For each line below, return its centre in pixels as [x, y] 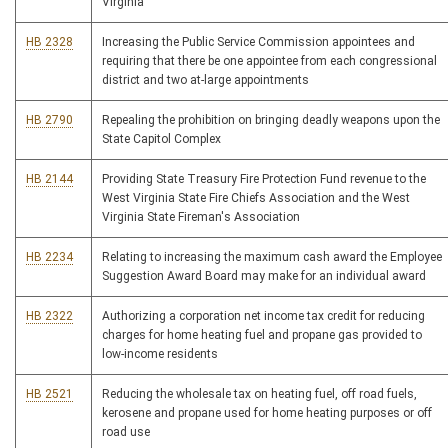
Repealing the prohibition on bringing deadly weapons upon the [271, 120]
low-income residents [160, 354]
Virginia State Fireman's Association [201, 217]
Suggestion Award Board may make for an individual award [264, 276]
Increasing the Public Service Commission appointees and [258, 42]
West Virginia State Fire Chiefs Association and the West [256, 198]
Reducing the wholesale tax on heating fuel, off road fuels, [259, 394]
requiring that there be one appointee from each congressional [269, 61]
